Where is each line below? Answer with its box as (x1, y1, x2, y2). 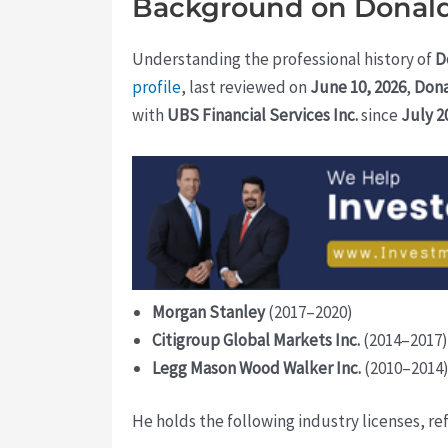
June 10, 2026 (310, 75, 406, 98)
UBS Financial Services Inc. (167, 103, 358, 126)
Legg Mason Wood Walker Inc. (152, 356, 361, 379)
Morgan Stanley (152, 300, 265, 323)
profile (132, 75, 181, 98)
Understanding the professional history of (132, 47, 435, 70)
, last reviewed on (181, 75, 310, 98)
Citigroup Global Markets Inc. (152, 328, 360, 351)
